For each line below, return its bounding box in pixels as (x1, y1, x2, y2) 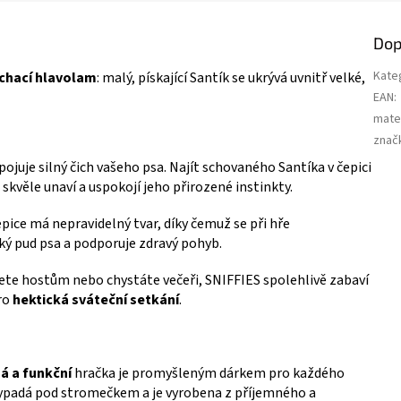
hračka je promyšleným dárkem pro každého (72, 363, 345, 383)
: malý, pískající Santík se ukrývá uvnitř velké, (97, 67, 365, 88)
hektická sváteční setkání (13, 289, 179, 310)
